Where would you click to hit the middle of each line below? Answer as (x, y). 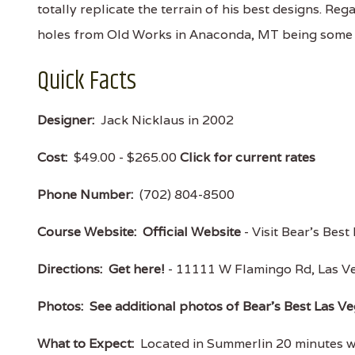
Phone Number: (85, 195)
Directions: (70, 269)
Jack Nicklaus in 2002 (164, 120)
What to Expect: (86, 344)
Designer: (66, 120)
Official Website (192, 232)
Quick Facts (87, 81)
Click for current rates (248, 157)
